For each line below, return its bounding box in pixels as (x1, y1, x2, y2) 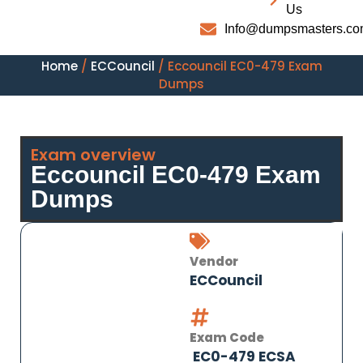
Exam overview (31, 143, 156, 166)
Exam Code (190, 329, 264, 346)
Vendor (190, 253, 238, 270)
